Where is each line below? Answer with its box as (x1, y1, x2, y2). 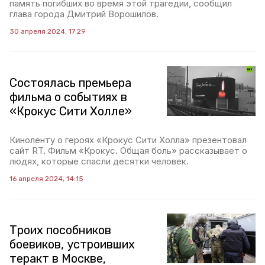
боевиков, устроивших (9, 237, 135, 251)
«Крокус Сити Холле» (9, 104, 132, 118)
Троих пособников (9, 223, 111, 237)
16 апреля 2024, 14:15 (9, 174, 83, 183)
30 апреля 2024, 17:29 (9, 27, 86, 35)
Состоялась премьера (9, 76, 131, 90)
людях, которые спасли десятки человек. (9, 156, 189, 167)
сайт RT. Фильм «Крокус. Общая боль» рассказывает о (9, 145, 247, 156)
